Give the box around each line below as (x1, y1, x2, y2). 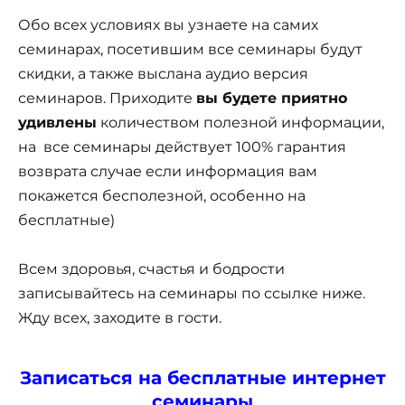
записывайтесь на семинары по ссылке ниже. (18, 285, 365, 303)
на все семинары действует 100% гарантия (18, 137, 346, 155)
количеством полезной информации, (97, 113, 384, 131)
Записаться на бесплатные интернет (19, 367, 386, 390)
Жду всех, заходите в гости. (18, 309, 221, 327)
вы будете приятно (196, 89, 347, 107)
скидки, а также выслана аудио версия (18, 64, 308, 82)
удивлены (18, 113, 97, 131)
